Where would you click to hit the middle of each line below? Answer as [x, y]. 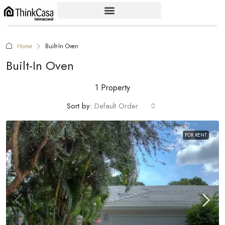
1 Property [113, 88]
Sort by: [79, 106]
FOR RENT [196, 135]
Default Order [116, 106]
